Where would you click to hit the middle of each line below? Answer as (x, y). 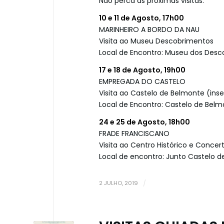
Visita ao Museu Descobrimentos (156, 41)
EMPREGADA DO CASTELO (142, 82)
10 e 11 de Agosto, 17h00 (141, 18)
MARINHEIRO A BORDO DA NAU (149, 30)
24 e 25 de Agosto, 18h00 (144, 122)
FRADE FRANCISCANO (134, 134)
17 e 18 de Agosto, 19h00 (142, 70)
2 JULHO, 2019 (118, 183)
